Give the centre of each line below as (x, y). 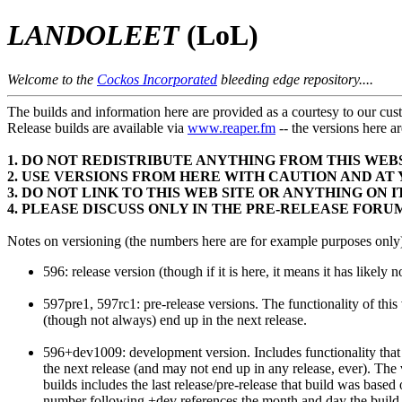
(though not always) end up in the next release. (175, 319)
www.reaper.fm (232, 127)
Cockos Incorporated (157, 79)
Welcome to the (52, 79)
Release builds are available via (97, 127)
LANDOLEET (93, 35)
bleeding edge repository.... (295, 79)
